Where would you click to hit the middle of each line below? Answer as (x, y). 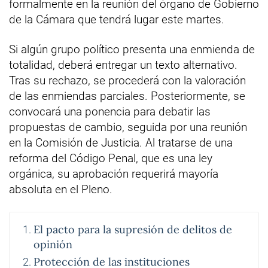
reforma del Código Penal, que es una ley (111, 158)
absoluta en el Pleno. (61, 189)
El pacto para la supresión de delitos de (133, 229)
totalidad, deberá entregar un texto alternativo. (123, 65)
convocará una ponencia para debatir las (110, 111)
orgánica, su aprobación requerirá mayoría (114, 173)
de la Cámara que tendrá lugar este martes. (117, 19)
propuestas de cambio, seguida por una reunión (128, 127)
